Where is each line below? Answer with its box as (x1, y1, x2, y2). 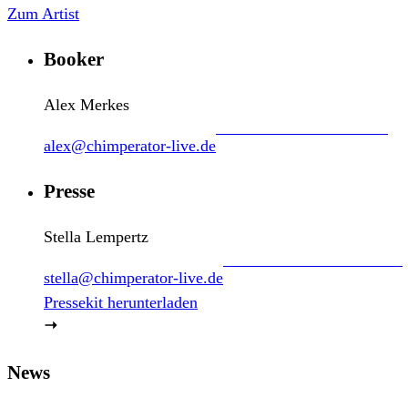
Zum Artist (7, 5, 79, 23)
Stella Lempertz (44, 228, 148, 247)
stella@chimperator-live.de (44, 269, 223, 288)
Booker (44, 48, 104, 71)
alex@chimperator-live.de (44, 137, 216, 156)
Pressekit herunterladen (44, 293, 198, 312)
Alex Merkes (44, 96, 129, 115)
